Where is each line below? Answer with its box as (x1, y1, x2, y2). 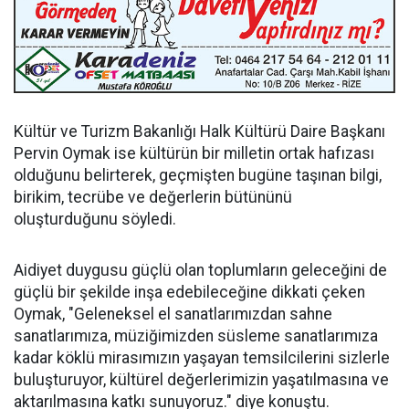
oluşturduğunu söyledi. (14, 210, 176, 229)
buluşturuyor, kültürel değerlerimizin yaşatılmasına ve (14, 371, 389, 390)
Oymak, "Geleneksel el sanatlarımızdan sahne (14, 305, 332, 324)
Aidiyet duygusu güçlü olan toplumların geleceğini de (14, 261, 387, 280)
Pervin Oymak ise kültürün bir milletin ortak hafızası (14, 144, 374, 163)
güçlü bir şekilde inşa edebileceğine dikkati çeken (14, 283, 365, 302)
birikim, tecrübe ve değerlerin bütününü (14, 188, 292, 207)
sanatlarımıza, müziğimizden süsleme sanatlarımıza (14, 327, 378, 346)
